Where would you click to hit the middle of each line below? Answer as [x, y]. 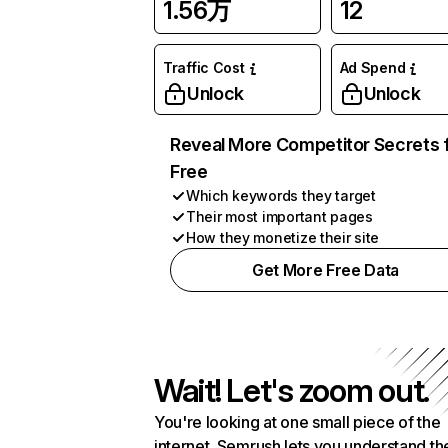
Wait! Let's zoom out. [292, 390]
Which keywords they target [281, 195]
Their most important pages [279, 216]
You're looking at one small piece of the [297, 422]
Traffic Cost [204, 67]
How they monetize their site [283, 237]
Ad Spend [372, 67]
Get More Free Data [325, 270]
